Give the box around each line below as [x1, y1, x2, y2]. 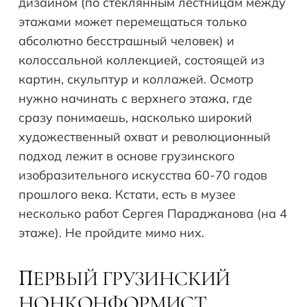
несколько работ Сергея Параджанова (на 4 [19, 206, 287, 222]
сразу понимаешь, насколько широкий [19, 110, 252, 126]
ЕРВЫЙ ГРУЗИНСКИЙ [33, 266, 230, 292]
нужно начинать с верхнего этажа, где [19, 90, 252, 107]
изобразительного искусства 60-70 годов [19, 167, 267, 184]
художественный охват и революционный [19, 129, 271, 145]
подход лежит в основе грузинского [19, 148, 234, 164]
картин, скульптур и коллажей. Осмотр [19, 71, 254, 88]
